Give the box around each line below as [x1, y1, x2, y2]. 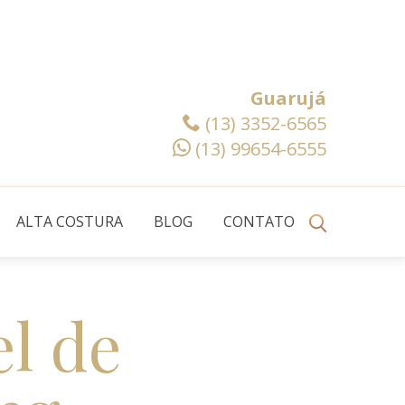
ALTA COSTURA [16, 212, 123, 231]
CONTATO [223, 212, 295, 231]
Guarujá [250, 86, 326, 110]
